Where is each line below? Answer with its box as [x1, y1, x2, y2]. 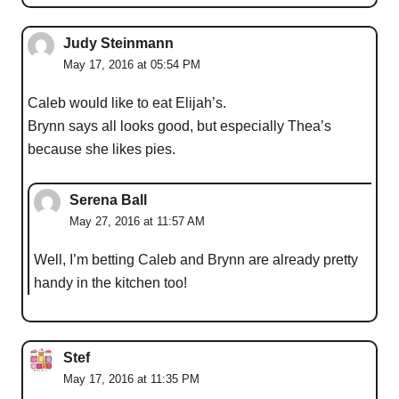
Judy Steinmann [63, 35, 174, 51]
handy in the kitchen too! [34, 274, 187, 290]
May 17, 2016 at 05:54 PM [63, 57, 200, 71]
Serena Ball [69, 191, 147, 208]
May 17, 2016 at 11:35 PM [63, 371, 199, 386]
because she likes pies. [28, 141, 175, 157]
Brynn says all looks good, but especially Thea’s [28, 118, 331, 134]
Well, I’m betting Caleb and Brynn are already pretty [34, 251, 358, 267]
